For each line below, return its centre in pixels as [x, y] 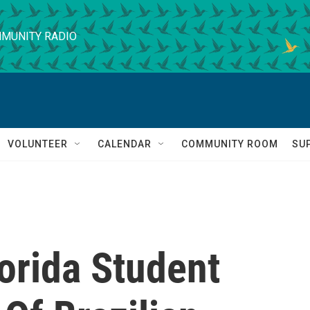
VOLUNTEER [38, 144]
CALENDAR [125, 144]
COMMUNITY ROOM [230, 144]
